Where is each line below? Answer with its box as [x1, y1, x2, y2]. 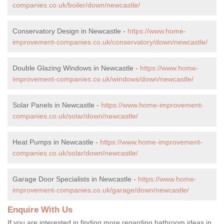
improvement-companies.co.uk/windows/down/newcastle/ [12, 74, 193, 83]
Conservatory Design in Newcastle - [12, 26, 127, 35]
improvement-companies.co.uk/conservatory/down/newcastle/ [12, 37, 207, 46]
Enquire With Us [7, 204, 72, 214]
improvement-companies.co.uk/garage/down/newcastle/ [12, 185, 189, 194]
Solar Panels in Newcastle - [12, 100, 101, 109]
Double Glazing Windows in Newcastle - [12, 63, 140, 72]
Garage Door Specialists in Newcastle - [12, 174, 138, 183]
